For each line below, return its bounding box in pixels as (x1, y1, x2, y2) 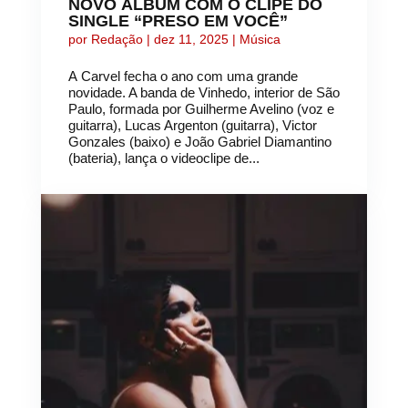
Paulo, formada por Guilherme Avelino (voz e (67, 101, 334, 117)
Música (239, 32, 280, 47)
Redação (90, 32, 143, 47)
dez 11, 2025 (153, 32, 229, 47)
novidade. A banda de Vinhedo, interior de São (67, 85, 340, 101)
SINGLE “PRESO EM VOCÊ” (67, 12, 288, 31)
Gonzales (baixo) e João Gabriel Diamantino (67, 134, 331, 150)
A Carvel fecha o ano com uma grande (67, 68, 298, 85)
